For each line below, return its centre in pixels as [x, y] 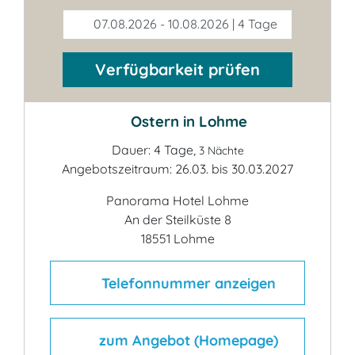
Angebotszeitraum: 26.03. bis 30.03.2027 [177, 169]
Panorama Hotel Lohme [177, 201]
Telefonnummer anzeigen [188, 283]
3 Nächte [221, 151]
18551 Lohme [177, 239]
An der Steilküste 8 [177, 220]
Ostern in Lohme [187, 122]
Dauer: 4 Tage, [155, 150]
